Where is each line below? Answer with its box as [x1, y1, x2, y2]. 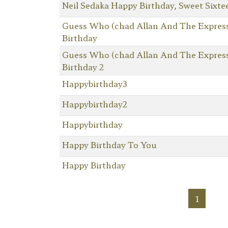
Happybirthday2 [62, 97, 127, 110]
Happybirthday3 [62, 77, 127, 90]
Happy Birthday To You [62, 138, 157, 151]
